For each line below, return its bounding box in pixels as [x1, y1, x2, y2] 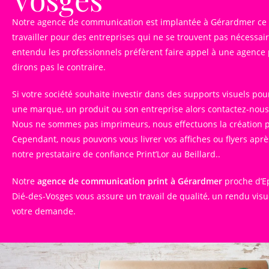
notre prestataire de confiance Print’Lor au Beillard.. [12, 148, 220, 160]
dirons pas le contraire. [12, 61, 106, 73]
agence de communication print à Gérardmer [37, 175, 222, 187]
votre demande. [12, 205, 76, 217]
